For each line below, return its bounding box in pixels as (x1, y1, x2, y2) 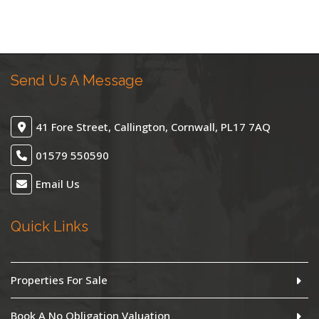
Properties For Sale (11, 273, 108, 287)
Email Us (36, 177, 80, 191)
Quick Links (11, 218, 88, 235)
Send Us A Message (11, 72, 143, 89)
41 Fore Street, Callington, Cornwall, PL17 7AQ (36, 120, 271, 134)
